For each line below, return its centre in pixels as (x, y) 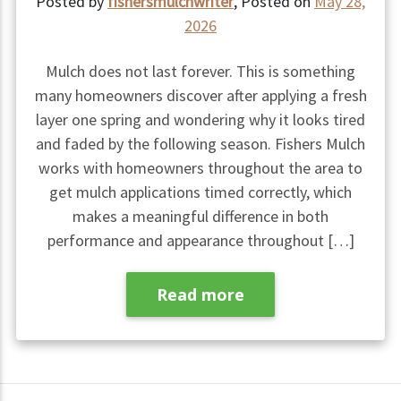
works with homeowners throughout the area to (200, 168)
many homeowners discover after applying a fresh (200, 96)
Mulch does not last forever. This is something (200, 72)
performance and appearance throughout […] (200, 241)
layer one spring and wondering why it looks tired (200, 120)
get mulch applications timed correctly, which (200, 192)
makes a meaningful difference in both (200, 217)
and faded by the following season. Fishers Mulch (200, 144)
